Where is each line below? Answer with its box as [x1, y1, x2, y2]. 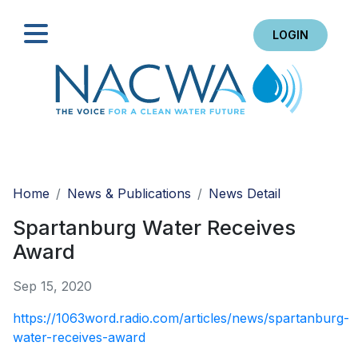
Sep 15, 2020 [13, 278, 92, 295]
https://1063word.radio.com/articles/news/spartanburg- [13, 310, 349, 327]
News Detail [209, 185, 280, 202]
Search [284, 158, 330, 174]
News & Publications [67, 185, 191, 202]
